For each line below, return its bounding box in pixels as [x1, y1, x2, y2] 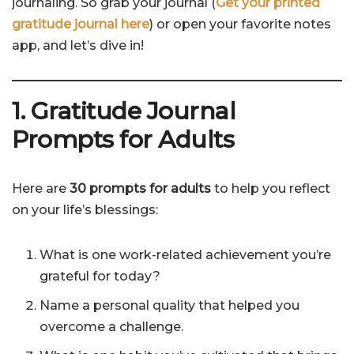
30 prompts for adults [70, 181, 211, 197]
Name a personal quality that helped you [40, 298, 299, 314]
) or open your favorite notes [149, 17, 331, 32]
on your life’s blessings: [12, 202, 158, 218]
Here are [12, 181, 70, 197]
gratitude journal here [12, 17, 149, 32]
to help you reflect [211, 181, 330, 197]
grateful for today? [40, 269, 160, 284]
